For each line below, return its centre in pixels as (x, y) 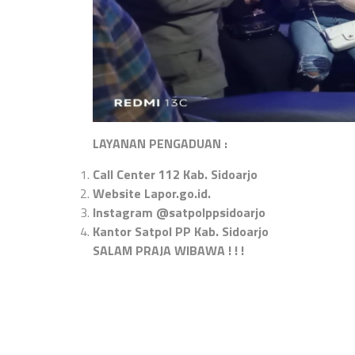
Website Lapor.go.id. (152, 193)
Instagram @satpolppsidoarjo (179, 212)
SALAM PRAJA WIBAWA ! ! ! (170, 250)
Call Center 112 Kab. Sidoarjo (175, 174)
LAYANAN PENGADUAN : (160, 143)
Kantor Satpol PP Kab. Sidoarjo (181, 231)
